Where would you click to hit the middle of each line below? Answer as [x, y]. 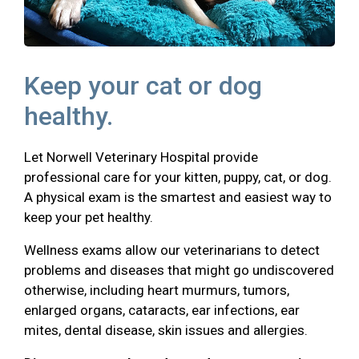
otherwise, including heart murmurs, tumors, [157, 290]
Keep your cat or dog [143, 85]
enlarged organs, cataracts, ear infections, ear [162, 310]
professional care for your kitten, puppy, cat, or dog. [178, 177]
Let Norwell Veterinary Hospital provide [141, 157]
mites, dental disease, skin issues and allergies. [166, 330]
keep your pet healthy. [89, 217]
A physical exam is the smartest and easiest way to [178, 197]
